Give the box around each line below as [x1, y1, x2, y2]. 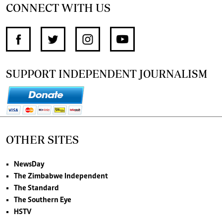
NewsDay [14, 160, 44, 168]
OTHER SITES [6, 132, 79, 146]
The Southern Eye [14, 196, 71, 204]
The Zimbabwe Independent [14, 172, 108, 180]
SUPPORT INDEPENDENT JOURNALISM [6, 67, 208, 80]
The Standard [14, 184, 59, 192]
